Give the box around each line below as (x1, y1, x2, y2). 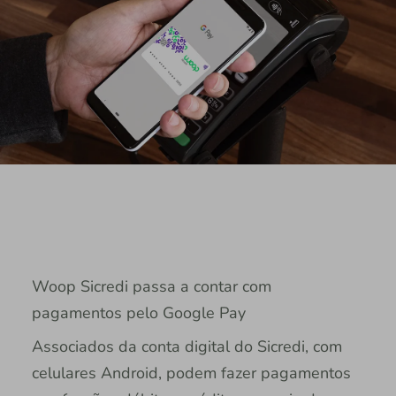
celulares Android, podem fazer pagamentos (31, 362, 351, 385)
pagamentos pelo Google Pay (31, 302, 246, 324)
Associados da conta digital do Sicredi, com (31, 336, 342, 358)
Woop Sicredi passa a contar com (31, 276, 271, 298)
